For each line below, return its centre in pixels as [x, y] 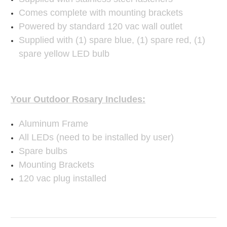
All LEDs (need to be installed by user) [97, 138]
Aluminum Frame [54, 124]
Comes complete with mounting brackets [101, 13]
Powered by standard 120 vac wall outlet [101, 27]
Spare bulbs [43, 151]
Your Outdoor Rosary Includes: [78, 100]
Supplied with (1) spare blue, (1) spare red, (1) [112, 40]
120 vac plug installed [63, 179]
